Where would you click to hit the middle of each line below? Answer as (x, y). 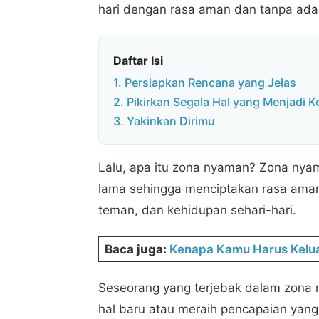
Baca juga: (137, 250)
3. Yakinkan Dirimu (164, 121)
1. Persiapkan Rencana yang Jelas (205, 83)
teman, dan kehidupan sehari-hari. (201, 210)
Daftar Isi (138, 60)
